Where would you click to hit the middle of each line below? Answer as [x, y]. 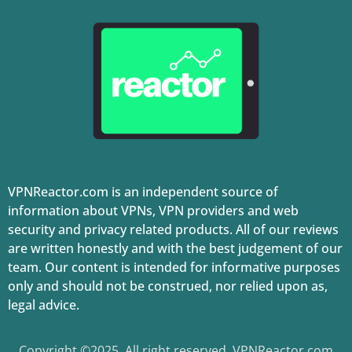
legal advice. [44, 304]
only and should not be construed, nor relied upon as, [168, 286]
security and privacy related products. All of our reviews [173, 229]
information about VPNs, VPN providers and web [153, 210]
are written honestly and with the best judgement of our [175, 248]
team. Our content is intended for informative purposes [174, 267]
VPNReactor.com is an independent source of [143, 191]
